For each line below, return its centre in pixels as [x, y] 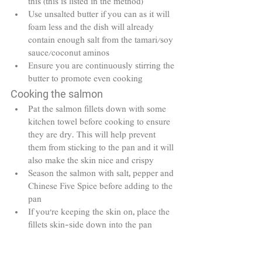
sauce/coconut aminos [69, 54]
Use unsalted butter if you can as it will [100, 15]
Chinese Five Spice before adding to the [101, 187]
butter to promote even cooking [85, 80]
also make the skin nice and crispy [91, 162]
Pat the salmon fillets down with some [98, 110]
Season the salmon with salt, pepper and [102, 175]
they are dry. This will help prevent [93, 136]
